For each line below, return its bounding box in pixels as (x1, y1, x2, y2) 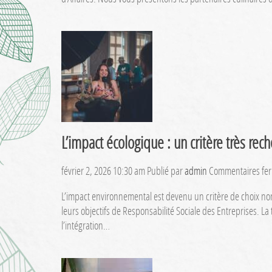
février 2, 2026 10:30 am (61, 163, 145, 178)
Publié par (146, 163, 185, 178)
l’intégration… (61, 218, 110, 233)
